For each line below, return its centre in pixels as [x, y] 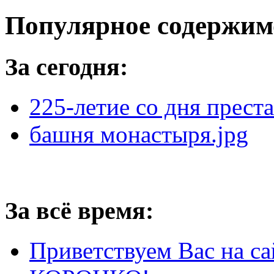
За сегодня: [66, 67]
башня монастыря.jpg [139, 134]
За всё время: [79, 211]
